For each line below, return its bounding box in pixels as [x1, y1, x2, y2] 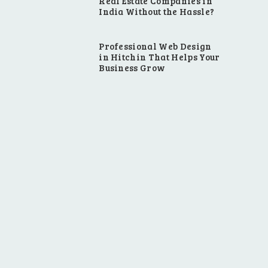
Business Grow [99, 62, 166, 74]
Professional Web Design [99, 40, 212, 53]
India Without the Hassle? [99, 5, 215, 17]
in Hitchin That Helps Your [99, 51, 220, 63]
